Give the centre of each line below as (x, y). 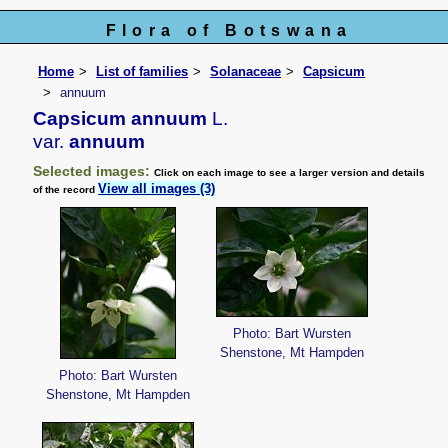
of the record (66, 190)
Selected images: (94, 171)
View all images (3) (157, 189)
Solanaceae (246, 71)
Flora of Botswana (229, 30)
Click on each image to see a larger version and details (290, 173)
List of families (142, 71)
